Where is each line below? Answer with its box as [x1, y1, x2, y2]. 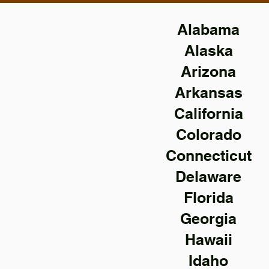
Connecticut [165, 147, 252, 165]
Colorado [175, 125, 241, 144]
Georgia [180, 210, 237, 228]
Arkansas [174, 83, 243, 101]
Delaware [175, 168, 241, 186]
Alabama [177, 20, 240, 38]
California [174, 104, 243, 122]
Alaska [184, 41, 233, 59]
